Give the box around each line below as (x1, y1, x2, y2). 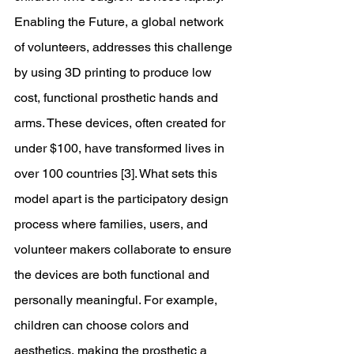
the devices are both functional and (14, 267, 213, 282)
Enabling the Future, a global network (14, 14, 227, 29)
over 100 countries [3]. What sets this (14, 166, 220, 181)
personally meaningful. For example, (14, 292, 220, 307)
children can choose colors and (14, 318, 192, 333)
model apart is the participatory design (14, 191, 232, 206)
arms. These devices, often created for (14, 115, 228, 130)
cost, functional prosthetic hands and (14, 90, 221, 105)
